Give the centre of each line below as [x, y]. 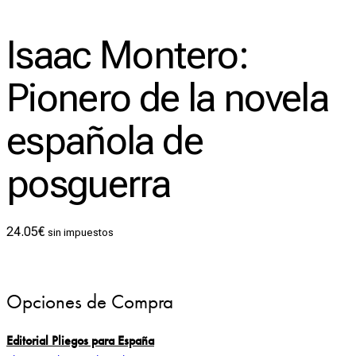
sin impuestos [81, 233]
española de [104, 141]
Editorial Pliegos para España [80, 340]
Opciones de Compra [90, 302]
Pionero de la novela [168, 99]
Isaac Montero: [127, 56]
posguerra [89, 184]
